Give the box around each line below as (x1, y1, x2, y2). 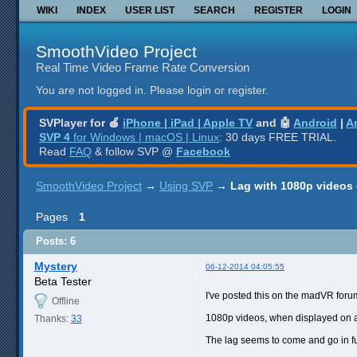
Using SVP (159, 178, 213, 192)
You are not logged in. (36, 84, 147, 97)
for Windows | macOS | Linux (70, 130, 219, 143)
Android (293, 116, 337, 129)
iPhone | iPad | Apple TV (123, 116, 253, 129)
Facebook (176, 144, 230, 158)
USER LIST (125, 4, 175, 16)
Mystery (33, 259, 77, 273)
